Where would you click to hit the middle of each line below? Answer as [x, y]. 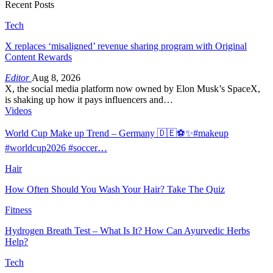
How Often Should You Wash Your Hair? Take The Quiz [115, 189]
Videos [18, 110]
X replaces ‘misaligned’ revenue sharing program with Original [126, 46]
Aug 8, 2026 [56, 77]
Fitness [18, 210]
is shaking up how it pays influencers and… [89, 99]
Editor [18, 77]
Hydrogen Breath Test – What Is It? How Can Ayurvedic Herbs [127, 230]
